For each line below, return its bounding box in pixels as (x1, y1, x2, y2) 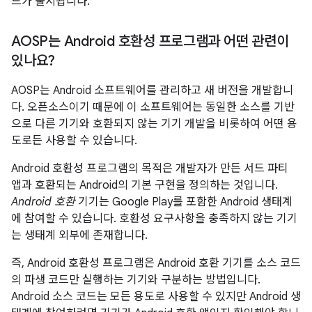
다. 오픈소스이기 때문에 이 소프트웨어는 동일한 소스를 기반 (11, 100, 295, 114)
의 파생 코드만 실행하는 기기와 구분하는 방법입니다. (11, 273, 260, 287)
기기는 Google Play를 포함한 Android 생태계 (75, 195, 292, 209)
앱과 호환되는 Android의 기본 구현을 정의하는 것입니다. (11, 178, 278, 192)
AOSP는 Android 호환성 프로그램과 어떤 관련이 (11, 33, 289, 50)
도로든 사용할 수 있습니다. (11, 134, 137, 148)
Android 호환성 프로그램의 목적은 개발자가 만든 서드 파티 (11, 162, 288, 175)
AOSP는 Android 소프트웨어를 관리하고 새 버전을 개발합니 (11, 84, 293, 97)
